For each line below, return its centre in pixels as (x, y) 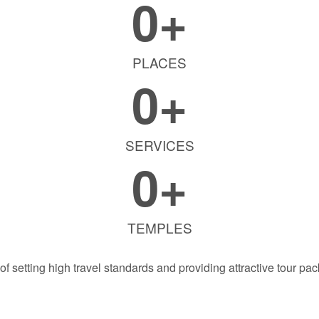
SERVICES (159, 145)
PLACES (159, 62)
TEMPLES (159, 228)
